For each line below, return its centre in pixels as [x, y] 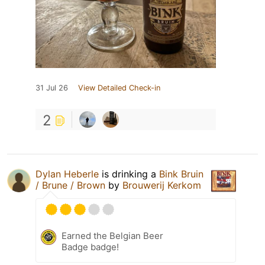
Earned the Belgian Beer [112, 236]
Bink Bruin [181, 174]
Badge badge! [90, 247]
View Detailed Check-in [119, 88]
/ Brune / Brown [70, 185]
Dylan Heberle [67, 174]
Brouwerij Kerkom [162, 185]
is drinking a [129, 174]
